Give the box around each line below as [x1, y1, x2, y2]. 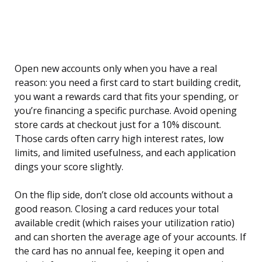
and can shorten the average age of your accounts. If [15, 230, 246, 244]
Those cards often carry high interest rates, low [15, 132, 223, 146]
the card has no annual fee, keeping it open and [15, 244, 224, 258]
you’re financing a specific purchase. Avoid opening [15, 104, 237, 118]
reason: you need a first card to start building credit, [15, 76, 241, 89]
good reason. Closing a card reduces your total [15, 202, 219, 216]
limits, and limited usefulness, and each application [15, 146, 236, 160]
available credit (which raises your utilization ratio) [15, 216, 235, 230]
